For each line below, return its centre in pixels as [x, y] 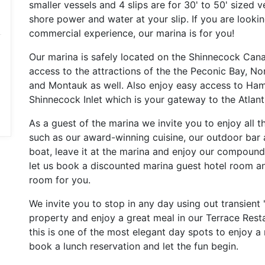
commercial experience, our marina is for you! [132, 33]
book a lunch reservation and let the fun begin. [134, 246]
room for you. [60, 180]
